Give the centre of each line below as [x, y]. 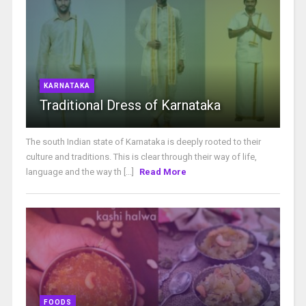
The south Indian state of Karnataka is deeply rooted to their [143, 142]
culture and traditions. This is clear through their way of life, [141, 157]
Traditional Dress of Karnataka [130, 106]
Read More [163, 172]
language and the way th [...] [81, 172]
